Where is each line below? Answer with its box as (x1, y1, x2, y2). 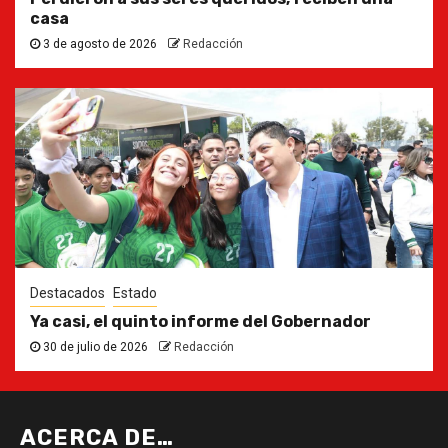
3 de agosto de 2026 (40, 36, 160, 51)
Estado (113, 284, 157, 301)
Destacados (30, 284, 105, 301)
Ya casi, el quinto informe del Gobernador (30, 311, 371, 331)
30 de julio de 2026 (40, 339, 151, 354)
